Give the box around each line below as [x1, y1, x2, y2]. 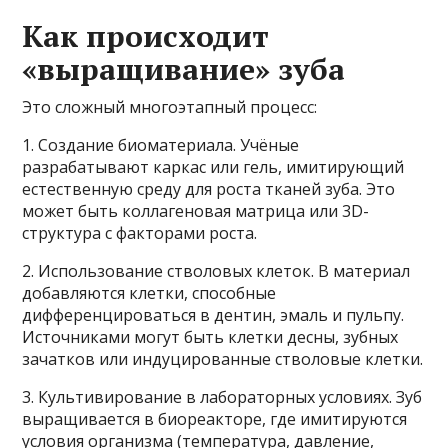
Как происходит [22, 15, 270, 56]
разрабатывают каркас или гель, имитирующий [22, 155, 405, 178]
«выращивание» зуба [22, 48, 346, 89]
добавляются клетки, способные [22, 281, 277, 304]
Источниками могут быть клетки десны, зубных [22, 325, 399, 348]
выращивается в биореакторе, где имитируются [22, 407, 408, 430]
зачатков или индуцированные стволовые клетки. [22, 347, 424, 370]
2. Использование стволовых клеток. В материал [22, 259, 411, 282]
